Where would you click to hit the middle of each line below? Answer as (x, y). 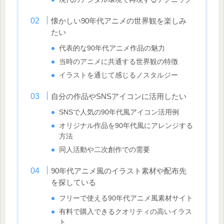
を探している (74, 182)
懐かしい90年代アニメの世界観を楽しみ (119, 21)
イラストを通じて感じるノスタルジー (119, 75)
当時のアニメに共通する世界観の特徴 (119, 62)
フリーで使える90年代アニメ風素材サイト (126, 198)
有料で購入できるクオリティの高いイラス (126, 212)
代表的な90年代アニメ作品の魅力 (112, 48)
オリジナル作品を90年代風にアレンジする (126, 126)
